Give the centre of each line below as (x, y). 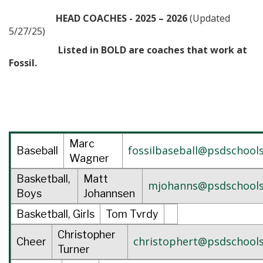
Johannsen (109, 193)
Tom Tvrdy (132, 214)
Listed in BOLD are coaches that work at (128, 50)
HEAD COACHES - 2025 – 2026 (110, 18)
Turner (74, 249)
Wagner (89, 158)
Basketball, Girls (55, 214)
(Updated (210, 18)
